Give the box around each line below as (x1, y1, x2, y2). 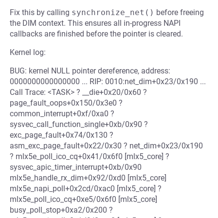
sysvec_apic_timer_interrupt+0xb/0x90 (10, 163, 142, 172)
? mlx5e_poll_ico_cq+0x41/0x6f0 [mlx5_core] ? (10, 152, 169, 161)
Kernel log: (10, 48, 46, 57)
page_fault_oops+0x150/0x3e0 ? (10, 98, 123, 108)
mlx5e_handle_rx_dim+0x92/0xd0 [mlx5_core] (10, 173, 166, 182)
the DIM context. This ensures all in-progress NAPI (10, 18, 181, 28)
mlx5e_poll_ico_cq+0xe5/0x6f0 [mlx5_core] (10, 195, 157, 204)
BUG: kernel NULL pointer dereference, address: (10, 66, 170, 75)
